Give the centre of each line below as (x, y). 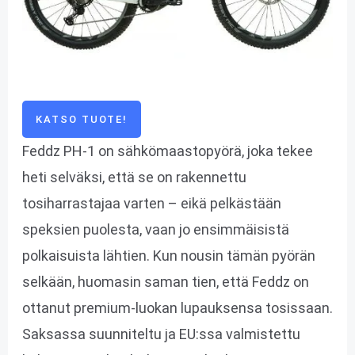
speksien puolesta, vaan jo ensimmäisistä (155, 229)
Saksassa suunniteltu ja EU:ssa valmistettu (161, 334)
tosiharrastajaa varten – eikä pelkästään (151, 203)
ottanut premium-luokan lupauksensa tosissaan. (177, 307)
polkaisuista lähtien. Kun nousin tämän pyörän (168, 255)
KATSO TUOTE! (81, 119)
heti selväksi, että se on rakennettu (134, 177)
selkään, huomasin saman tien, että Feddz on (165, 281)
